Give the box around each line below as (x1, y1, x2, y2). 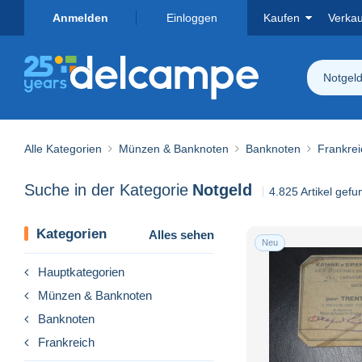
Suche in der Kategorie (24, 181, 188, 200)
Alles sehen (149, 227, 214, 242)
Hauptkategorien (38, 264, 124, 279)
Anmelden (52, 11, 108, 24)
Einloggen (166, 11, 217, 24)
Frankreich (38, 335, 95, 349)
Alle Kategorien (24, 141, 102, 155)
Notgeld (192, 181, 252, 200)
